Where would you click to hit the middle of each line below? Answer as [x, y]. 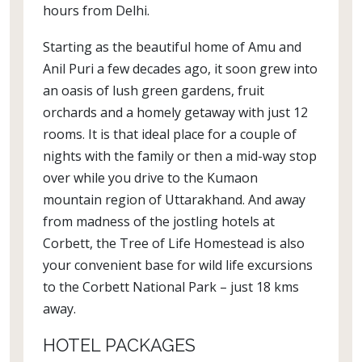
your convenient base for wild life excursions [178, 265]
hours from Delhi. [96, 11]
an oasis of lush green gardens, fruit [154, 90]
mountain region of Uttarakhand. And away [174, 199]
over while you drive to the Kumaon [150, 177]
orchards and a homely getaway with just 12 [175, 112]
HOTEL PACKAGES [119, 346]
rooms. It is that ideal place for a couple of [170, 134]
